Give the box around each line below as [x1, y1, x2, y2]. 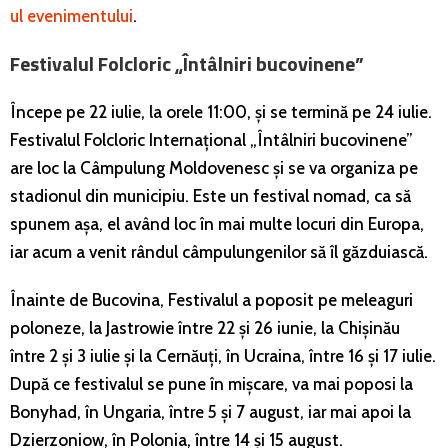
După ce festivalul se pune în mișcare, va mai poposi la [10, 373, 413, 394]
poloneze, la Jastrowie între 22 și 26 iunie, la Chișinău [10, 317, 400, 338]
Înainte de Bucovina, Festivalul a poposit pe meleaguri [10, 289, 413, 310]
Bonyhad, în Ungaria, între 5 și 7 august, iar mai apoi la [10, 401, 411, 422]
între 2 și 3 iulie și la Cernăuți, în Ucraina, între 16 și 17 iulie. [10, 345, 436, 366]
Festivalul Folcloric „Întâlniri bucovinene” [10, 47, 364, 79]
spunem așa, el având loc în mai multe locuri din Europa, [10, 213, 424, 234]
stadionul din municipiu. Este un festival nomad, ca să [10, 185, 411, 206]
